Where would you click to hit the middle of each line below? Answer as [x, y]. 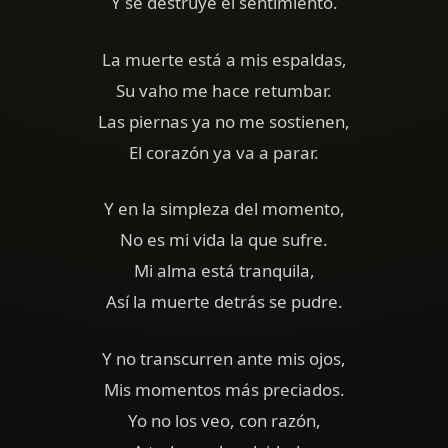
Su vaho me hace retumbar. [224, 90]
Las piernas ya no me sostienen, [224, 121]
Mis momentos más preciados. [224, 389]
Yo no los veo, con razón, [224, 420]
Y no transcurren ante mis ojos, [224, 358]
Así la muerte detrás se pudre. [224, 302]
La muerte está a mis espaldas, [224, 59]
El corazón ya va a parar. [224, 152]
